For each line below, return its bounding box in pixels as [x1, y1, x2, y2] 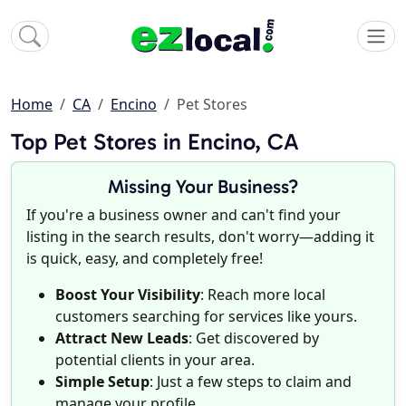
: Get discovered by [188, 328, 319, 349]
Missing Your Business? [108, 175, 298, 198]
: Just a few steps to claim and [150, 372, 352, 392]
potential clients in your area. [55, 350, 255, 371]
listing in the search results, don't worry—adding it [26, 227, 374, 247]
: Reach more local [200, 285, 325, 305]
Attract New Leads [55, 328, 188, 349]
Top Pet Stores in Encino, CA [11, 128, 299, 157]
